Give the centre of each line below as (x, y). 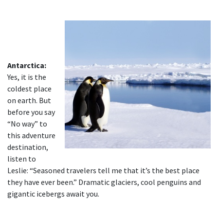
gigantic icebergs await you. (53, 194)
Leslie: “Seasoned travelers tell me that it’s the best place (103, 171)
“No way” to (27, 124)
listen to (22, 159)
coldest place (29, 89)
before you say (31, 112)
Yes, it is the (27, 77)
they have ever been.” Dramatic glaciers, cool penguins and (104, 182)
